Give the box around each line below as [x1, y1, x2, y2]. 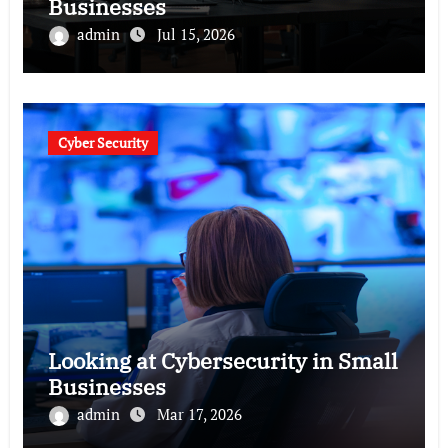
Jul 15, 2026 [156, 23, 235, 44]
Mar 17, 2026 [156, 403, 242, 424]
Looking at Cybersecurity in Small [47, 345, 398, 375]
